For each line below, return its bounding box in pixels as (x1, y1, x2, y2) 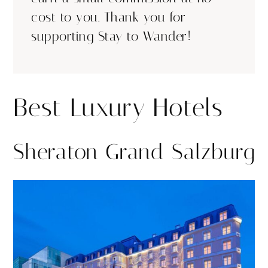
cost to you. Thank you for (31, 9, 185, 25)
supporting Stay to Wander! (31, 28, 191, 44)
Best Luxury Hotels (13, 92, 223, 123)
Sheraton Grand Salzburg (13, 139, 255, 165)
